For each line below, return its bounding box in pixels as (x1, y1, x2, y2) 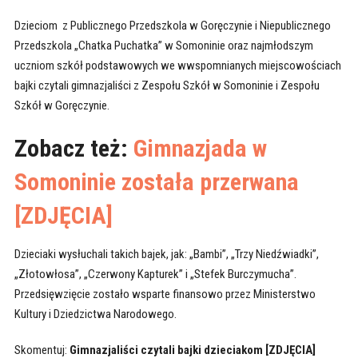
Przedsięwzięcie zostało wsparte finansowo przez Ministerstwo (14, 287, 316, 302)
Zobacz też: (14, 134, 133, 163)
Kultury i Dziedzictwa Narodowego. (14, 307, 177, 322)
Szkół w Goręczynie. (14, 98, 109, 113)
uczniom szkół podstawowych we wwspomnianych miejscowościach (14, 58, 341, 74)
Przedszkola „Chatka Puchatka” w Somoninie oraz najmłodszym (14, 38, 313, 54)
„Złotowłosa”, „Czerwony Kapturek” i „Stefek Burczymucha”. (14, 267, 296, 282)
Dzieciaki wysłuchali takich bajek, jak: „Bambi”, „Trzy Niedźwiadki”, (14, 247, 319, 262)
